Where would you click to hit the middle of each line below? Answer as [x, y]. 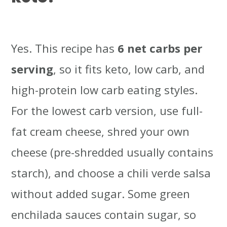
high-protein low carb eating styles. [105, 90]
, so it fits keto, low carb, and [129, 69]
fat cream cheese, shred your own [101, 131]
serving [32, 69]
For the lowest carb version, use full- [107, 111]
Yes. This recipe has [65, 48]
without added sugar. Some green [101, 194]
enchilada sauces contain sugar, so [104, 215]
